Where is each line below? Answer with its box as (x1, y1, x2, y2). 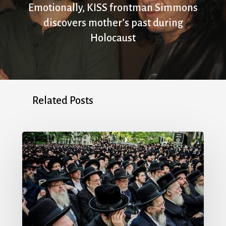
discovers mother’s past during (43, 17, 183, 28)
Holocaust (90, 32, 136, 43)
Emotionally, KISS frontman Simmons (28, 2, 198, 13)
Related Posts (32, 94, 93, 106)
